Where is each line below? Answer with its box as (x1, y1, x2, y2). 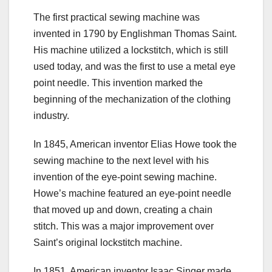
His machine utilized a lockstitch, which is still (33, 45, 228, 56)
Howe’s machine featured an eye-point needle (33, 188, 231, 199)
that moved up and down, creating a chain (33, 205, 212, 216)
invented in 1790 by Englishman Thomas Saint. (33, 29, 237, 39)
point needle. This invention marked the (33, 78, 203, 89)
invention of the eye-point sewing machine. (33, 172, 217, 183)
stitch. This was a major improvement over (33, 221, 214, 232)
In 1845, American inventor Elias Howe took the (33, 139, 237, 150)
